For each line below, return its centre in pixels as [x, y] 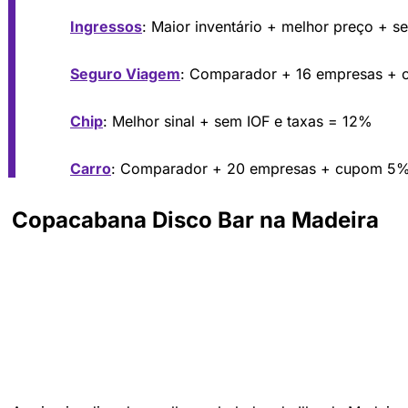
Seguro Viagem [125, 73]
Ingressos [106, 26]
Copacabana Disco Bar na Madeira [195, 219]
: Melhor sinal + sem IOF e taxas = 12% [238, 121]
